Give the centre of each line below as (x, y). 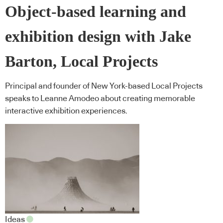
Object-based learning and (96, 11)
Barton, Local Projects (81, 61)
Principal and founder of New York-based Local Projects (104, 86)
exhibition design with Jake (98, 36)
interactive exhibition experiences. (66, 111)
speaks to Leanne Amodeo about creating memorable (100, 99)
